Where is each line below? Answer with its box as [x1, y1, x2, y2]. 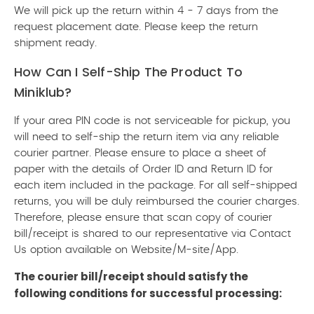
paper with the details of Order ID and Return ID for [14, 164, 273, 175]
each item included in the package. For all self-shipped [14, 180, 297, 191]
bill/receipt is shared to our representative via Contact [14, 228, 291, 239]
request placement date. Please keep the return [14, 22, 258, 32]
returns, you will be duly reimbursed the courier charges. [14, 196, 299, 207]
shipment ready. [14, 38, 97, 48]
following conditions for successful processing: [14, 286, 282, 301]
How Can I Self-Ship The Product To [14, 63, 243, 81]
